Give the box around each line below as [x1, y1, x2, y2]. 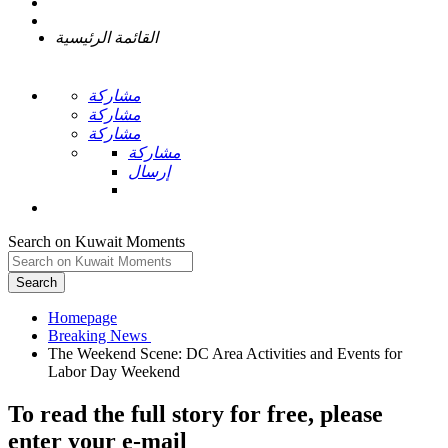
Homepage [48, 309, 117, 326]
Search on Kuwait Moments [8, 233, 185, 250]
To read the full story [8, 400, 230, 427]
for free [230, 400, 308, 427]
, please [308, 400, 383, 427]
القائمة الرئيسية [55, 29, 158, 46]
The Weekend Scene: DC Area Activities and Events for [48, 345, 402, 362]
